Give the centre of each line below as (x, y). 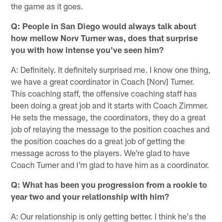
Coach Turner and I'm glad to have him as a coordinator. (110, 164)
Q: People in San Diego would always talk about (104, 26)
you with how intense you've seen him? (87, 49)
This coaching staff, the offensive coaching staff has (104, 93)
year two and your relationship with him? (90, 196)
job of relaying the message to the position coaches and (111, 129)
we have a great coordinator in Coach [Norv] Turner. (103, 81)
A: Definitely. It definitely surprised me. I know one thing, (111, 69)
